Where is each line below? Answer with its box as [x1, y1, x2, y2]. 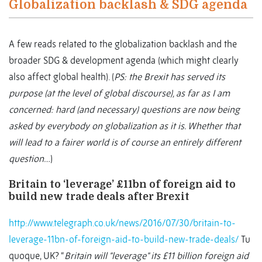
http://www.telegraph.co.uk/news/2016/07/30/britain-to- [9, 217, 236, 229]
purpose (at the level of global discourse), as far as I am [9, 87, 230, 99]
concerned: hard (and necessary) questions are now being [9, 104, 240, 116]
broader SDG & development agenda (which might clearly [9, 54, 239, 67]
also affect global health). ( [9, 71, 114, 83]
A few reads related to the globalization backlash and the [9, 38, 237, 50]
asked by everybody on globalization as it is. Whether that [9, 120, 240, 132]
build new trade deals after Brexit [9, 191, 189, 203]
